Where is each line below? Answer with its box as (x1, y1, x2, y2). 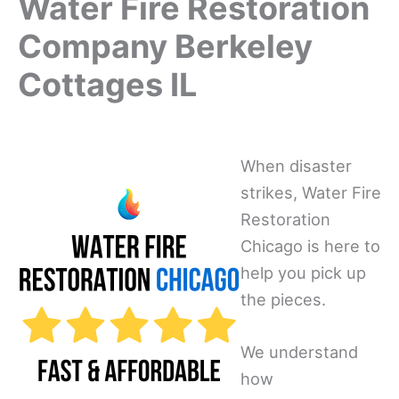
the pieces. (240, 289, 326, 309)
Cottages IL (18, 64, 197, 104)
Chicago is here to (240, 235, 380, 256)
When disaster (240, 155, 352, 175)
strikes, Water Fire (240, 182, 381, 202)
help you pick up (240, 262, 366, 282)
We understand (240, 342, 358, 362)
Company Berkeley (18, 26, 313, 66)
